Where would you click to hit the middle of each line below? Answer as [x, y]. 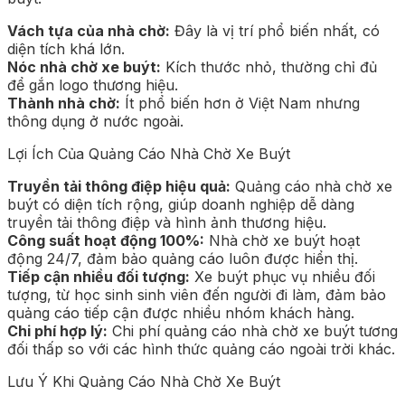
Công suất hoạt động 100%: [106, 240]
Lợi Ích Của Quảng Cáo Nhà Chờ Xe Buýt [149, 153]
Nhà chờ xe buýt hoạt [282, 240]
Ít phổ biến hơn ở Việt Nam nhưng [240, 103]
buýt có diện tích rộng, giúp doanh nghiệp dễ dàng [181, 204]
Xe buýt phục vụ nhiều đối [283, 276]
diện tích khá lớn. [66, 48]
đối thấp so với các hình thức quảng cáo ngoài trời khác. [201, 348]
